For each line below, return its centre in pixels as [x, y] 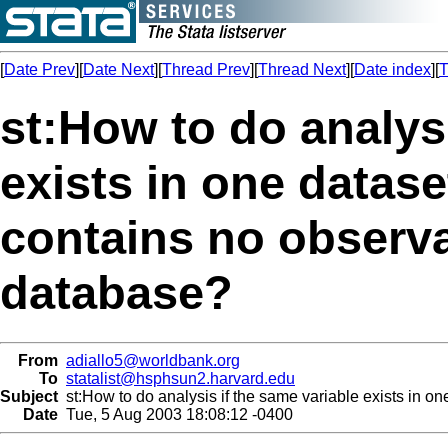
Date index [392, 69]
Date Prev [39, 69]
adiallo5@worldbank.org [153, 360]
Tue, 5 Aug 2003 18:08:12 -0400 [175, 414]
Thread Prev [206, 69]
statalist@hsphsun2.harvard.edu [180, 378]
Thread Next [302, 69]
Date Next [118, 69]
